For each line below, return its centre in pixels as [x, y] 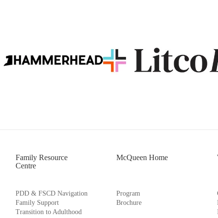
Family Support [37, 203]
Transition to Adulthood [49, 212]
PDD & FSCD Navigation [52, 193]
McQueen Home [142, 157]
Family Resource [42, 157]
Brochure [129, 203]
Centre [26, 166]
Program [128, 193]
